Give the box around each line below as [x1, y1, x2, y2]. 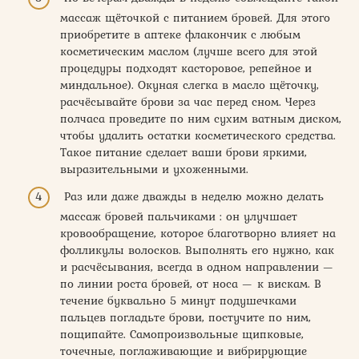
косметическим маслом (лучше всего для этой [60, 42, 317, 61]
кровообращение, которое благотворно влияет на [60, 224, 336, 242]
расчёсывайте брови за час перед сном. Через [60, 93, 316, 111]
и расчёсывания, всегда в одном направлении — [60, 257, 334, 276]
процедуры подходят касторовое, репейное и [60, 59, 312, 78]
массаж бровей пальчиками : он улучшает [60, 207, 297, 225]
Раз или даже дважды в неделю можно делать [60, 187, 324, 205]
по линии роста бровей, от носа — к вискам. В [60, 274, 321, 292]
